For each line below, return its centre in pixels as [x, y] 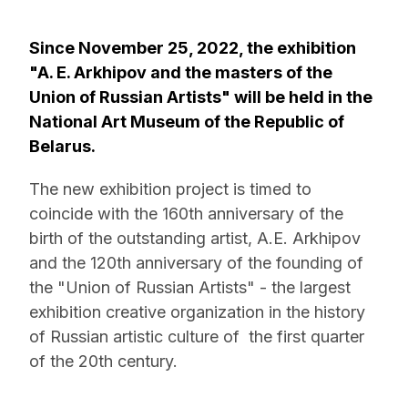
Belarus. [62, 146]
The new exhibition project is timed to [170, 189]
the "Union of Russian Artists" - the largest [190, 287]
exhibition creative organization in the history [197, 312]
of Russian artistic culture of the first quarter [197, 337]
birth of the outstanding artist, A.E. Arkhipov [197, 238]
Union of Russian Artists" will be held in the [201, 97]
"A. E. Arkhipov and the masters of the [181, 72]
